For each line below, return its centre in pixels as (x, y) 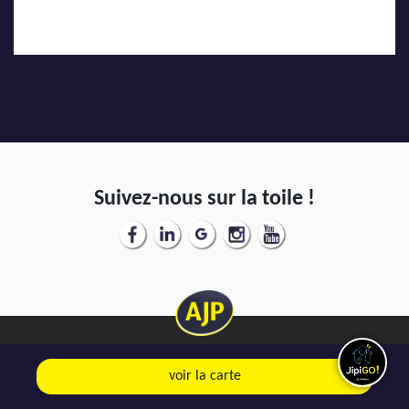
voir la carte (204, 376)
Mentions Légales (204, 391)
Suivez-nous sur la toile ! (204, 199)
